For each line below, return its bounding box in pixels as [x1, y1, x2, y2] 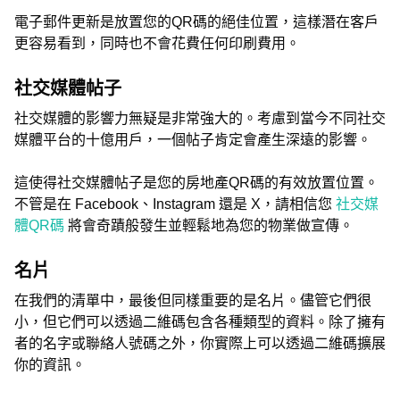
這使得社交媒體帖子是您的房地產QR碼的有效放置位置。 [14, 175, 379, 190]
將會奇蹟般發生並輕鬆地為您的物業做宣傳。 [68, 218, 354, 233]
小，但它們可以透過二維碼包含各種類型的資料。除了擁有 [14, 314, 386, 329]
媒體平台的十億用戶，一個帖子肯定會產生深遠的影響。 [14, 132, 371, 147]
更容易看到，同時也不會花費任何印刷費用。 [14, 36, 300, 51]
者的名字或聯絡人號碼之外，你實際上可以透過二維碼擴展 [14, 336, 386, 351]
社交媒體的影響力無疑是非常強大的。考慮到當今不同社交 [14, 111, 386, 126]
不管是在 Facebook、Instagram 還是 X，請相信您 [14, 196, 336, 212]
